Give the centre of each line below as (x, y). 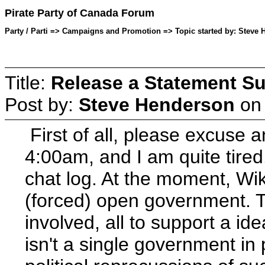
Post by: (42, 104)
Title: (28, 83)
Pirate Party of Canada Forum (80, 13)
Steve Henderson (157, 104)
